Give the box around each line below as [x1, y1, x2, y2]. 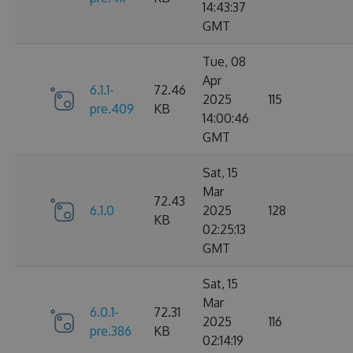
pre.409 [90, 100, 134, 117]
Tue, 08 [203, 53, 246, 69]
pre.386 [90, 322, 132, 339]
